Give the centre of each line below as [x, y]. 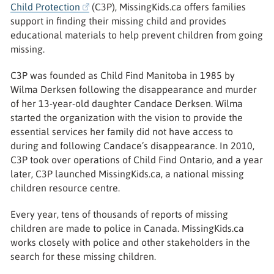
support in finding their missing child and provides [119, 21]
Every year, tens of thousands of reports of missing [120, 214]
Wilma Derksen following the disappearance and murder [134, 89]
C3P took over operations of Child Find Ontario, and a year [137, 159]
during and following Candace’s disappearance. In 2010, [133, 145]
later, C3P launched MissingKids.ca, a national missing [128, 173]
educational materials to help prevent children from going [137, 35]
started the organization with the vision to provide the [127, 117]
